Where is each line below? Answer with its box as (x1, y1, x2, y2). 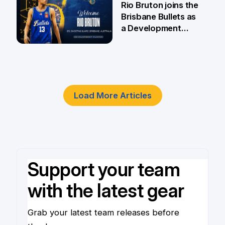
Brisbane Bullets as (121, 12, 196, 22)
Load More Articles (73, 90, 152, 101)
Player (121, 35, 147, 45)
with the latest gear (27, 179, 184, 202)
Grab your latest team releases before (27, 207, 179, 217)
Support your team (27, 158, 180, 181)
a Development (121, 23, 181, 34)
